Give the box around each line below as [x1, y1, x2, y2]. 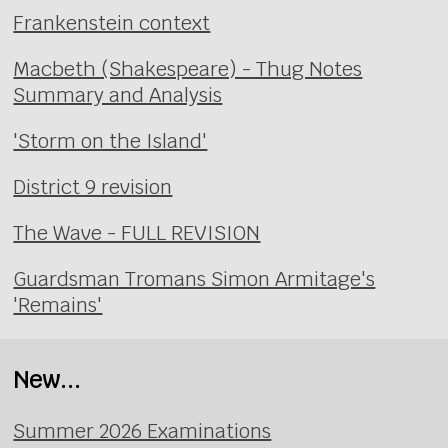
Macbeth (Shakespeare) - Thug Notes [13, 56, 363, 83]
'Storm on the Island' [13, 128, 208, 155]
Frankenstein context [13, 10, 211, 37]
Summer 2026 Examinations [13, 418, 272, 445]
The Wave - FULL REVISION [13, 220, 261, 247]
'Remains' [13, 292, 103, 319]
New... [13, 363, 82, 395]
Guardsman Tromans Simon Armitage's [13, 266, 376, 293]
